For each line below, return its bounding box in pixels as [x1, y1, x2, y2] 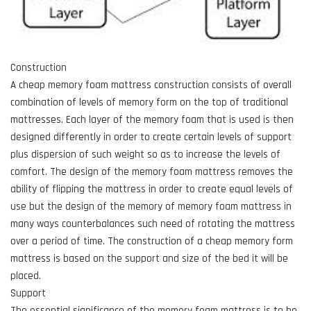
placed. [10, 269, 41, 283]
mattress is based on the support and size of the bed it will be [10, 251, 288, 265]
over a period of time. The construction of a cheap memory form [10, 234, 293, 248]
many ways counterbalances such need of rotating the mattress [10, 217, 295, 230]
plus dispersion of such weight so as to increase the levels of [10, 147, 280, 161]
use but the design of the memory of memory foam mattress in [10, 199, 292, 213]
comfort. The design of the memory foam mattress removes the [10, 165, 293, 178]
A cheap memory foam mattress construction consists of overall [10, 78, 292, 92]
